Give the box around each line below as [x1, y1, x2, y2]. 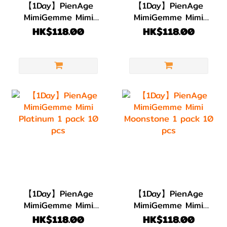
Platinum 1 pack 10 [18, 210, 98, 224]
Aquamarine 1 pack [18, 22, 98, 35]
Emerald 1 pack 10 [130, 22, 207, 35]
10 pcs [44, 33, 72, 47]
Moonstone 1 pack [131, 210, 207, 224]
